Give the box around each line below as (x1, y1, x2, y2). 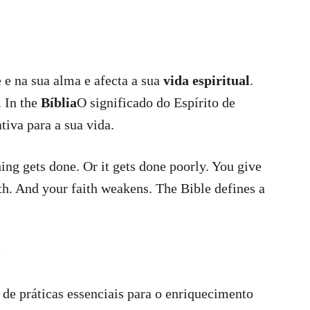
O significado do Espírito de (77, 95, 235, 110)
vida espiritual (163, 73, 250, 88)
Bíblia (41, 95, 77, 110)
